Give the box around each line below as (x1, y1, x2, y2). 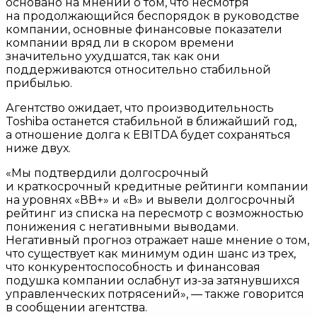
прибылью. (6, 76, 72, 91)
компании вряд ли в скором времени (6, 36, 234, 50)
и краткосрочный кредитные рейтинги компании (6, 180, 309, 194)
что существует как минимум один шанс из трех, (6, 247, 296, 261)
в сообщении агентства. (6, 301, 147, 315)
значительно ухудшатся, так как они (6, 50, 220, 64)
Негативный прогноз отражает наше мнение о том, (6, 234, 309, 248)
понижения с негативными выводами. (6, 220, 238, 234)
